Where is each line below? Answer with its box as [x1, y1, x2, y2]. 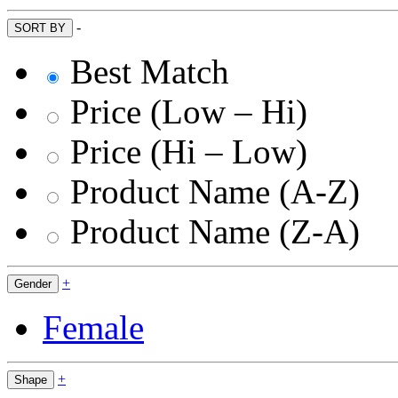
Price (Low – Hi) [70, 92, 307, 131]
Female [43, 308, 144, 346]
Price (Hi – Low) [70, 132, 307, 171]
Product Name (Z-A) [70, 212, 360, 251]
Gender [14, 277, 52, 291]
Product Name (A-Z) [70, 172, 360, 211]
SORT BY [14, 21, 66, 35]
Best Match [70, 52, 229, 91]
